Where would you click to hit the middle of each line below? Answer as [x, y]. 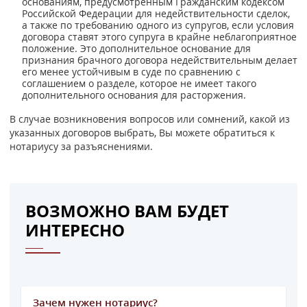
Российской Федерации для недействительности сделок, [156, 14]
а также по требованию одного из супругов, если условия [158, 25]
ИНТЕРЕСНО [75, 230]
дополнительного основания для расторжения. [134, 95]
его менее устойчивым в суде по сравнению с [132, 72]
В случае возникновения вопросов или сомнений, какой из [149, 119]
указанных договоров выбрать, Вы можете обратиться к [142, 133]
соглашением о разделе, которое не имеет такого [139, 84]
